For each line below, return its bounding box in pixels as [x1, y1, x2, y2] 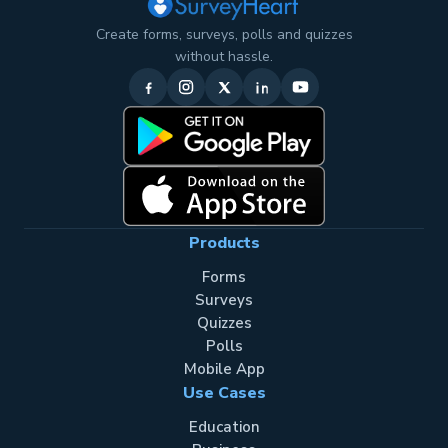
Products [188, 232, 260, 254]
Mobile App [183, 359, 265, 379]
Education [188, 417, 260, 437]
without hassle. [175, 47, 273, 66]
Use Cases [182, 382, 266, 404]
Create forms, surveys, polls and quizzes [95, 25, 353, 44]
